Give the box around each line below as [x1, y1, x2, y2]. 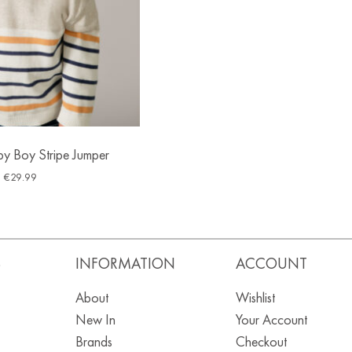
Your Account [235, 310, 307, 329]
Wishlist [235, 288, 275, 307]
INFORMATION [75, 253, 175, 274]
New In [75, 310, 115, 329]
